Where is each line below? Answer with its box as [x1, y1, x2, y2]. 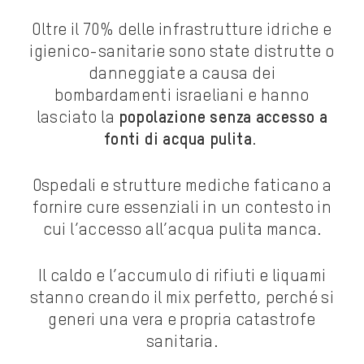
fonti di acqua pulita [103, 132, 253, 149]
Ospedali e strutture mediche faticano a [32, 178, 332, 195]
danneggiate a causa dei [88, 66, 276, 83]
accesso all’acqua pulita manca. [79, 222, 322, 239]
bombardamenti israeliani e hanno [54, 88, 310, 105]
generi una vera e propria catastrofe [48, 312, 316, 329]
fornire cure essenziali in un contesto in [32, 200, 332, 217]
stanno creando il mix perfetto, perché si [29, 290, 335, 307]
